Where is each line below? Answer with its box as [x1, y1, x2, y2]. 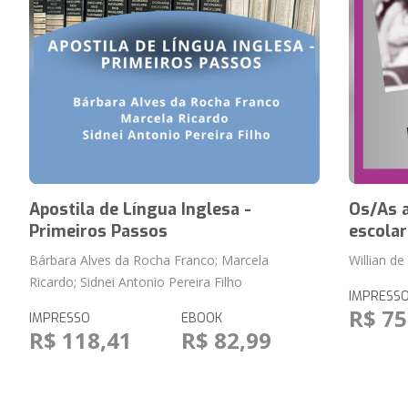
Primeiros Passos [28, 220, 168, 242]
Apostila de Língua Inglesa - [28, 199, 251, 220]
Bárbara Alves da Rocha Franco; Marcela [28, 251, 269, 269]
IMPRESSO [28, 310, 90, 327]
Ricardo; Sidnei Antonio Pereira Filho [28, 273, 242, 291]
